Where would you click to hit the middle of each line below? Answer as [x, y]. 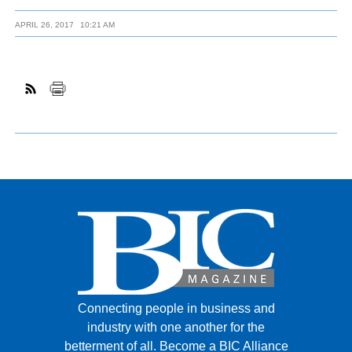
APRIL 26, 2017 [45, 24]
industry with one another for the [176, 327]
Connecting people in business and [176, 308]
